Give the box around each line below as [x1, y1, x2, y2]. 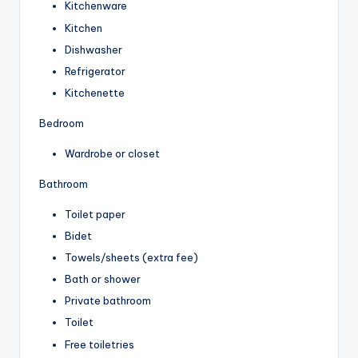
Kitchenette [65, 86, 125, 99]
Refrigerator [65, 64, 125, 78]
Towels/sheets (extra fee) [65, 251, 198, 265]
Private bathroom [65, 294, 151, 308]
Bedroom [39, 116, 84, 129]
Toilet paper [65, 207, 125, 221]
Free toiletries [65, 337, 134, 351]
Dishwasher [65, 42, 122, 56]
